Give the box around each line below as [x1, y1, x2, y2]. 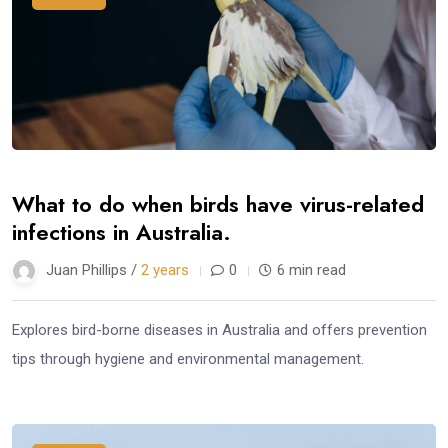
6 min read [277, 261, 346, 280]
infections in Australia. [12, 216, 231, 249]
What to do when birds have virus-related [12, 188, 424, 221]
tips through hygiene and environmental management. [12, 350, 364, 369]
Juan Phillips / [46, 261, 141, 280]
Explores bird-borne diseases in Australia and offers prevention [12, 321, 427, 340]
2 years [141, 261, 189, 280]
